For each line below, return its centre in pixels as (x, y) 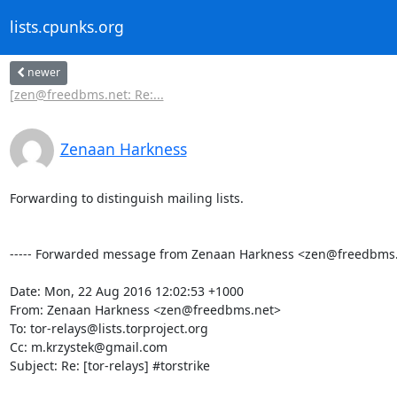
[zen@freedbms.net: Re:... (86, 94)
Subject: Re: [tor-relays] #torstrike (109, 365)
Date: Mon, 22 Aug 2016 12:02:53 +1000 (126, 291)
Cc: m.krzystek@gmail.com (88, 346)
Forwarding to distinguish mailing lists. (126, 198)
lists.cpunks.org (66, 27)
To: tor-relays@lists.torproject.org (109, 328)
